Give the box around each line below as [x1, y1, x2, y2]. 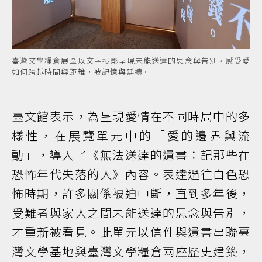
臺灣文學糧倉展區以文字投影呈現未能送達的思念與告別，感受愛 [12, 55, 250, 67]
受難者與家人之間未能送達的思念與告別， [12, 204, 250, 222]
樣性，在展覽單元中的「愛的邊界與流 [12, 127, 250, 144]
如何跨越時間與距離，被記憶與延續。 [12, 66, 151, 78]
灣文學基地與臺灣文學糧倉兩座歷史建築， [12, 243, 250, 260]
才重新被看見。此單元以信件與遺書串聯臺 [12, 223, 250, 241]
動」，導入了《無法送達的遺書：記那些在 [12, 146, 250, 164]
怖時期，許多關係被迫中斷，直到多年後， [12, 185, 250, 202]
